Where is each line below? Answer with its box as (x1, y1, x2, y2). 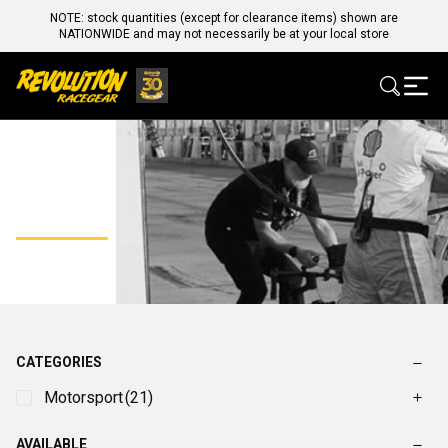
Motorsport (44, 388, 123, 408)
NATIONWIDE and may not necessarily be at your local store (59, 27, 389, 41)
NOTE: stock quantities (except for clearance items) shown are (50, 11, 398, 25)
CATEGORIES (16, 354, 102, 371)
